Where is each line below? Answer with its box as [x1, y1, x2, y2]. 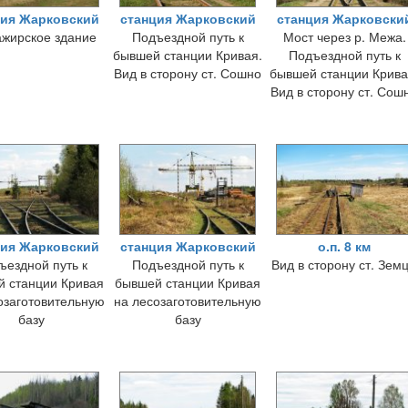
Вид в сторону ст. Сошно [114, 64, 261, 82]
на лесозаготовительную [114, 291, 261, 310]
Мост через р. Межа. [282, 27, 406, 46]
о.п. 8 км [318, 237, 371, 255]
